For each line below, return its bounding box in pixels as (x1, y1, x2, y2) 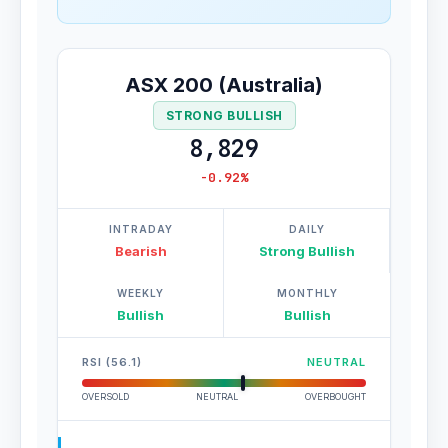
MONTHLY (276, 287, 338, 299)
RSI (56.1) (82, 355, 142, 369)
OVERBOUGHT (305, 391, 366, 402)
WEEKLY (117, 287, 164, 299)
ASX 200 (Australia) (125, 73, 323, 97)
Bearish (114, 243, 167, 259)
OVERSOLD (82, 391, 129, 402)
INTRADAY (108, 223, 173, 235)
